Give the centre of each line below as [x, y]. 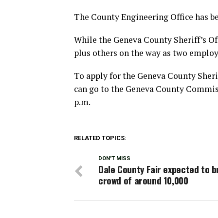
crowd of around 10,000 [143, 180]
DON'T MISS [114, 158]
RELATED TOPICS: [100, 138]
